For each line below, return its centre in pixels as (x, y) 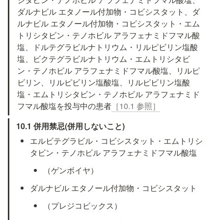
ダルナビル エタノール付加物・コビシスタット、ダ (109, 12)
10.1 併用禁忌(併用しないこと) (71, 126)
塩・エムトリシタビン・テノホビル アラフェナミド (109, 94)
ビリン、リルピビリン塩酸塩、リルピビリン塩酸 (104, 82)
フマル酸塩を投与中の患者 (65, 106)
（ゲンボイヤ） (70, 170)
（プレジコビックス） (82, 205)
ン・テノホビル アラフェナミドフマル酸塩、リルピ (109, 71)
